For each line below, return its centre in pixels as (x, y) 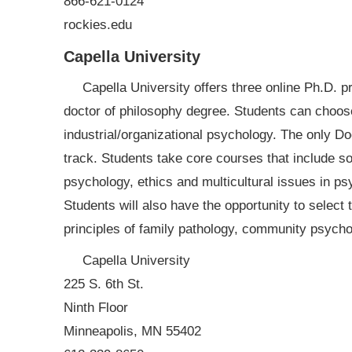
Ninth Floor (95, 308)
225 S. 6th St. (103, 284)
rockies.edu (97, 25)
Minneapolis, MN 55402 (132, 331)
